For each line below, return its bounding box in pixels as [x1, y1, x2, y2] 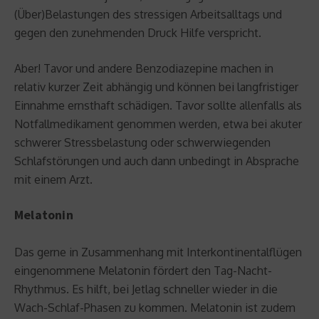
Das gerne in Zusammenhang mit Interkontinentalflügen [14, 244, 302, 259]
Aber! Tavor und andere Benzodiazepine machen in [14, 61, 273, 75]
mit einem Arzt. [14, 172, 93, 187]
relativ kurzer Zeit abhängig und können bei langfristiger [14, 79, 298, 94]
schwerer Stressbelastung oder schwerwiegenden [14, 135, 271, 150]
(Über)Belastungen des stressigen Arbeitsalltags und [14, 6, 282, 21]
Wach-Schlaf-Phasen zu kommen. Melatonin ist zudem [14, 300, 296, 315]
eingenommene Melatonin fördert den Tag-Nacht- [14, 263, 272, 278]
